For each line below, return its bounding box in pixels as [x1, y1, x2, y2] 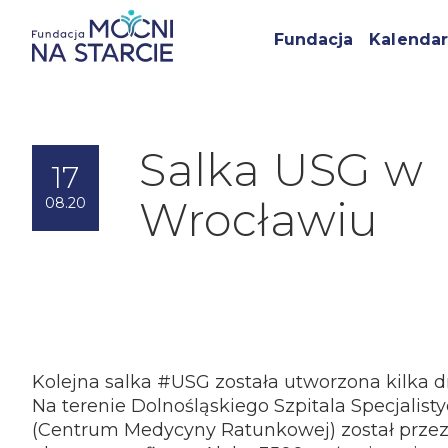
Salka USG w [139, 142, 424, 197]
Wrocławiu [139, 192, 379, 247]
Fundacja [273, 30, 354, 49]
